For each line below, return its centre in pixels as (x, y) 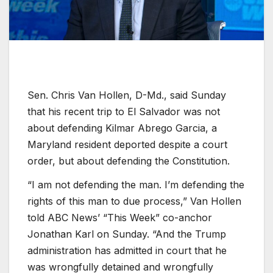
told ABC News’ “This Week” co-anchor (120, 218)
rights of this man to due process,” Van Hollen (134, 201)
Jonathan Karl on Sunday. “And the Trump (127, 234)
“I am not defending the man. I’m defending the (136, 185)
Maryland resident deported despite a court (127, 144)
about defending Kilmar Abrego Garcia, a (122, 128)
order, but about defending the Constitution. (129, 161)
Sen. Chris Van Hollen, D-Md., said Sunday (127, 95)
